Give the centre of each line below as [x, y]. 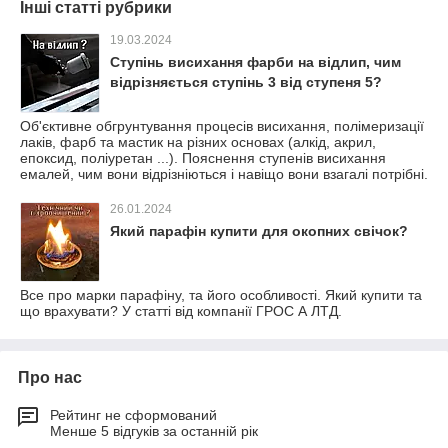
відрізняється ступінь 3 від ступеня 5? [246, 82]
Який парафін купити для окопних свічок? [259, 231]
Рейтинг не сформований [133, 415]
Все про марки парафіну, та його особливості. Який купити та [221, 295]
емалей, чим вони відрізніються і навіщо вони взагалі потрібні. [224, 174]
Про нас [50, 377]
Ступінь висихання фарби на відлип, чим [255, 62]
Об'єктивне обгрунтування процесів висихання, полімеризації [222, 126]
